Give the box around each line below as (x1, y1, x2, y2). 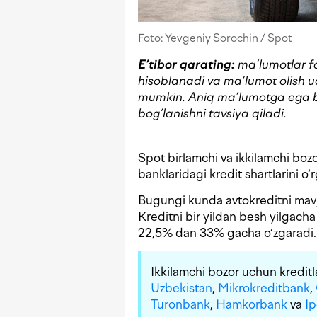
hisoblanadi (138, 74, 207, 88)
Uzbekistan (151, 281, 212, 296)
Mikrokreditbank (218, 281, 310, 296)
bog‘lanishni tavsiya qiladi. (138, 106, 287, 121)
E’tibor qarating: (138, 57, 235, 72)
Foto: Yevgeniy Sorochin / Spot (138, 31, 292, 45)
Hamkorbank (216, 297, 287, 312)
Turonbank (151, 297, 210, 312)
